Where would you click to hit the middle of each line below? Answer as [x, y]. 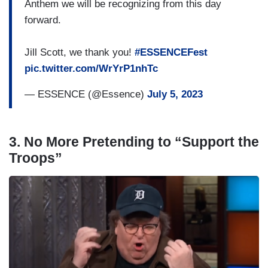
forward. [43, 20]
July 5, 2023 [175, 94]
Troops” [36, 158]
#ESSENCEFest [171, 52]
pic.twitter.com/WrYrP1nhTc [91, 68]
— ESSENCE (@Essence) [86, 94]
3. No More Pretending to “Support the [134, 142]
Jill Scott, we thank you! [80, 52]
